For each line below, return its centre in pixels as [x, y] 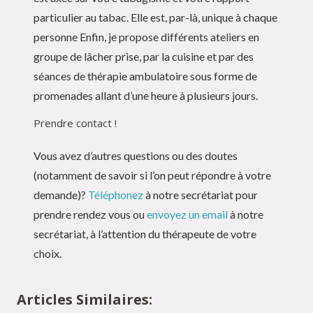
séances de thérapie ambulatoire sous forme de [145, 75]
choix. [48, 253]
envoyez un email [187, 214]
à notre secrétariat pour [201, 194]
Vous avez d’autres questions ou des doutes [136, 155]
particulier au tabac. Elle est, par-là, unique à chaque [155, 17]
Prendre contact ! [75, 123]
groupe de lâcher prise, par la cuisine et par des [144, 56]
